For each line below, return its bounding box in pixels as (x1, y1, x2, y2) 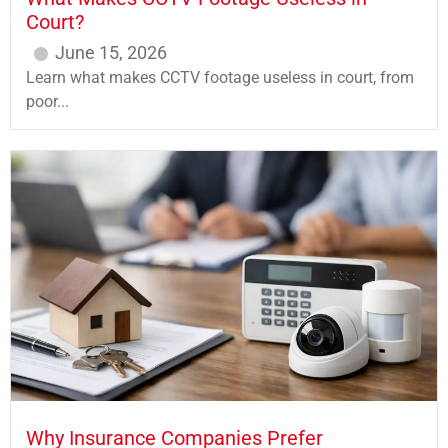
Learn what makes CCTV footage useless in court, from (26, 68, 414, 88)
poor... (26, 92, 69, 112)
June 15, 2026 (55, 42, 167, 64)
